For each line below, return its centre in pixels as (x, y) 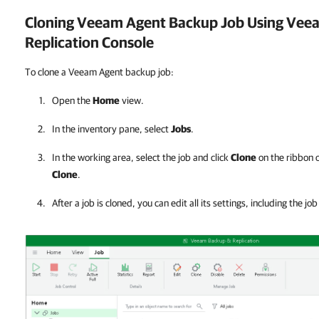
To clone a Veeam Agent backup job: (99, 72)
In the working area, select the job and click (141, 157)
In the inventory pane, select (111, 129)
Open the (72, 100)
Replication (62, 42)
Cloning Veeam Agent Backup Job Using (156, 22)
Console (126, 42)
